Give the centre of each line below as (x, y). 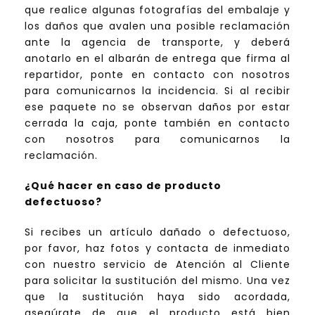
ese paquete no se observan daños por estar (157, 107)
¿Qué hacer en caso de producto (123, 186)
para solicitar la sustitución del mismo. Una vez (157, 281)
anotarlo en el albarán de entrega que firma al (157, 59)
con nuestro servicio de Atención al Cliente (157, 265)
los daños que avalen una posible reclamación (157, 26)
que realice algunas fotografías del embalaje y (157, 10)
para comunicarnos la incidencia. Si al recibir (157, 91)
